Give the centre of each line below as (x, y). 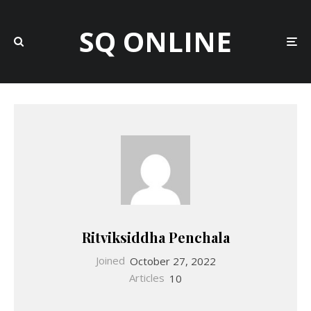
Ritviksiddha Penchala (155, 237)
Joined (110, 260)
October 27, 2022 (173, 260)
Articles (147, 278)
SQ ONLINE (155, 41)
